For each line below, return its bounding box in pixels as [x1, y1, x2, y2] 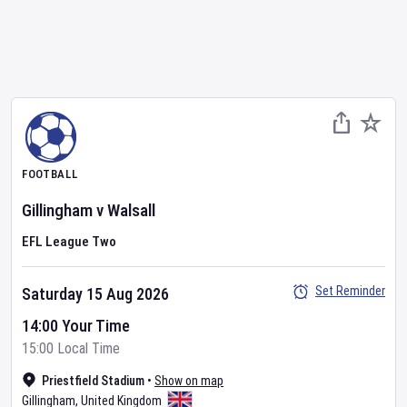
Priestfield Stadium [42, 373, 144, 388]
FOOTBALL [22, 167, 78, 181]
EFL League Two [22, 233, 116, 250]
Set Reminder [315, 283, 385, 298]
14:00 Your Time [22, 316, 130, 335]
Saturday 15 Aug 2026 [22, 284, 169, 303]
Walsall [107, 200, 155, 221]
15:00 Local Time [22, 340, 120, 357]
